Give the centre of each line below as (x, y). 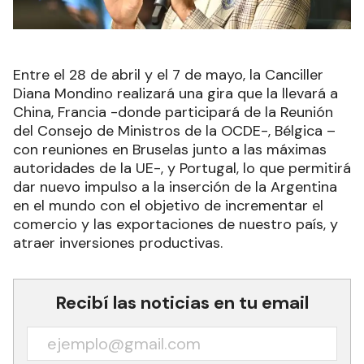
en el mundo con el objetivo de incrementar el (168, 205)
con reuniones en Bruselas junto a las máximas (170, 149)
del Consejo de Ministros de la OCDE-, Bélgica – (174, 130)
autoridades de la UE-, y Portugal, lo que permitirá (182, 168)
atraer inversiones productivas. (134, 243)
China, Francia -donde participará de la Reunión (173, 112)
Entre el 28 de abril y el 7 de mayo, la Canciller (168, 74)
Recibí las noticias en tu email (182, 302)
